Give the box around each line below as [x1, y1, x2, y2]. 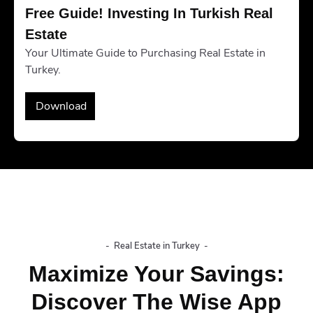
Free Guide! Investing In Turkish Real [25, 5, 277, 21]
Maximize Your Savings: [29, 261, 284, 286]
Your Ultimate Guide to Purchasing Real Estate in [25, 45, 265, 61]
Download [36, 98, 87, 114]
